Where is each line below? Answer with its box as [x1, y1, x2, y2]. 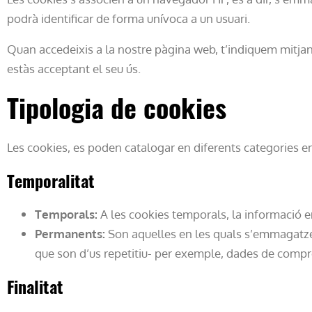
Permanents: [35, 226, 105, 241]
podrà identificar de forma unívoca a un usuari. [7, 10, 250, 26]
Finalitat [7, 274, 63, 299]
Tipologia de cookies [7, 88, 226, 127]
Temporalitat [7, 168, 95, 193]
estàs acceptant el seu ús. [7, 61, 141, 76]
